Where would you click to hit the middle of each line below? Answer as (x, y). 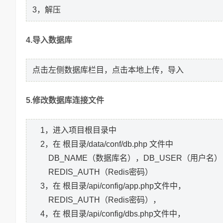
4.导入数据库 (49, 40)
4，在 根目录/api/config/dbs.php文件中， (109, 214)
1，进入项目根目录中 (74, 130)
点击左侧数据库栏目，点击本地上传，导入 (108, 70)
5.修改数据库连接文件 (65, 101)
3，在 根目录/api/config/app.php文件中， (109, 186)
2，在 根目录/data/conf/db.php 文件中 (103, 144)
